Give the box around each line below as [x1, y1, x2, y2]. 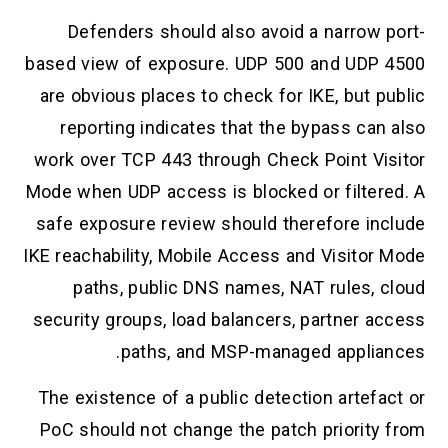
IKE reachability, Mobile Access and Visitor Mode [23, 244, 426, 266]
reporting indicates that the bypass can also [60, 116, 426, 138]
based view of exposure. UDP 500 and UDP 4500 [25, 52, 426, 74]
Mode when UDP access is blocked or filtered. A [25, 180, 426, 202]
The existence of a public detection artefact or [37, 386, 426, 408]
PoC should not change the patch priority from [40, 418, 426, 440]
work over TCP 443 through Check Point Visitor [34, 148, 426, 170]
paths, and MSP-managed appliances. [120, 340, 426, 362]
